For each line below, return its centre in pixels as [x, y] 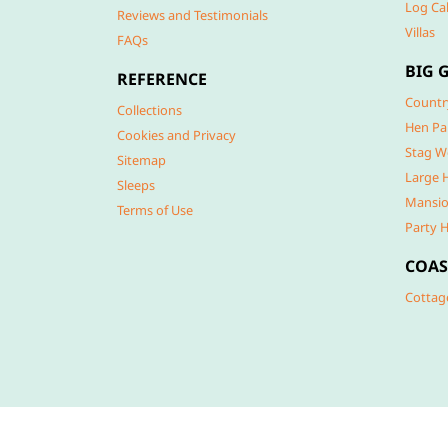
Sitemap [141, 160]
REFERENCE [162, 79]
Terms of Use [155, 210]
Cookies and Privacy [176, 135]
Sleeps [136, 185]
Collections [149, 110]
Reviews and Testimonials [192, 15]
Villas [420, 32]
